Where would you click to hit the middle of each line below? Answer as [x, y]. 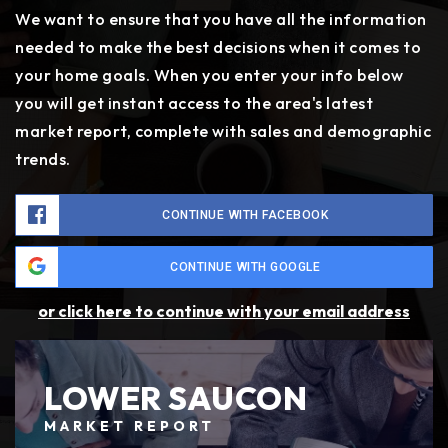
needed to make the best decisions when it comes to [218, 47]
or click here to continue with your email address [224, 311]
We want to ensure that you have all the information [221, 19]
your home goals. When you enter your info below [209, 75]
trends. [43, 159]
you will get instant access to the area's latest [194, 103]
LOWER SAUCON [176, 398]
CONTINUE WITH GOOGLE [245, 267]
